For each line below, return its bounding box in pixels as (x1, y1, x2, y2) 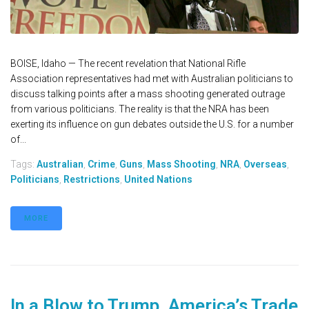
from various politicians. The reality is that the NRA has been (10, 103, 269, 115)
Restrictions (63, 174, 120, 186)
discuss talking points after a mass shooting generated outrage (10, 88, 285, 100)
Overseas (243, 159, 287, 170)
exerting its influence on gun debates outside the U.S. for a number (10, 119, 294, 130)
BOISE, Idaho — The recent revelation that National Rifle (10, 58, 246, 70)
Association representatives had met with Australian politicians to (10, 73, 293, 85)
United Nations (124, 174, 192, 186)
